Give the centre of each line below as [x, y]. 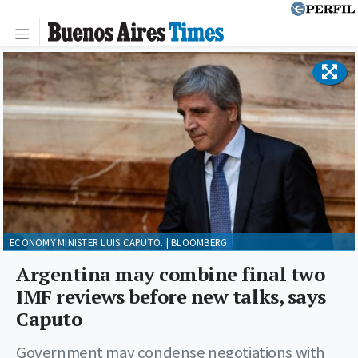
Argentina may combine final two [171, 274]
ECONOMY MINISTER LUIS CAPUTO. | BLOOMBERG [119, 242]
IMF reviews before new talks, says [171, 296]
